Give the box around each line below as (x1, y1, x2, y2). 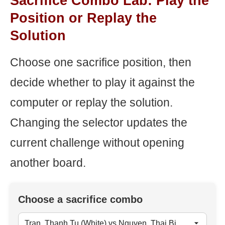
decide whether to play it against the (10, 76, 195, 89)
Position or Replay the (10, 11, 157, 26)
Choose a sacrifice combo (18, 194, 143, 205)
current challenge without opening (10, 136, 184, 149)
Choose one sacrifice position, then (10, 56, 191, 69)
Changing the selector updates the (10, 116, 187, 129)
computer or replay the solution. (10, 96, 173, 109)
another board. (10, 156, 86, 169)
